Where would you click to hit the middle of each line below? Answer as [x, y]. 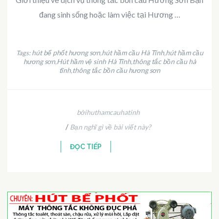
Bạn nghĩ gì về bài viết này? [110, 127]
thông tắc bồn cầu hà [164, 62]
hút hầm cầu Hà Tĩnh [133, 53]
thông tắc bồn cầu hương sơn [116, 70]
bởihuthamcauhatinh [108, 112]
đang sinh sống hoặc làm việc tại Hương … [109, 15]
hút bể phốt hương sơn [66, 53]
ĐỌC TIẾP [86, 147]
